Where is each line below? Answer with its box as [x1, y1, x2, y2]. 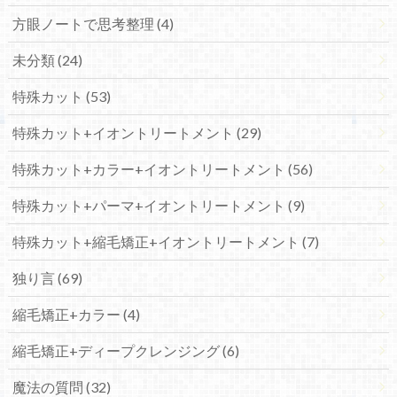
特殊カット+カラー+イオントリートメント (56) [12, 160, 313, 178]
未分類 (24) [12, 51, 82, 69]
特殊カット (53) [12, 88, 111, 105]
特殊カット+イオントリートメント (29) [12, 124, 261, 142]
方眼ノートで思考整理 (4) [12, 15, 174, 33]
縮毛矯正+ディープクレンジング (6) [12, 342, 239, 360]
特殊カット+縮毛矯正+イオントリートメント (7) [12, 233, 319, 251]
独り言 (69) [12, 269, 82, 287]
